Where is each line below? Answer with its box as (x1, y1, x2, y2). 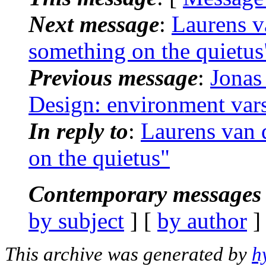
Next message (28, 11, 159, 37)
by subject (28, 207, 124, 233)
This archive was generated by (5, 243, 252, 265)
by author (157, 207, 247, 233)
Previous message (28, 64, 198, 90)
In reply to (28, 118, 128, 144)
